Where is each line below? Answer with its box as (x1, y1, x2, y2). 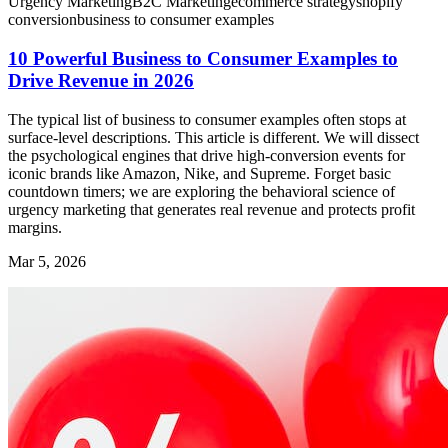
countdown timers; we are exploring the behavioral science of (8, 182, 395, 200)
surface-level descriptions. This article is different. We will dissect (8, 128, 419, 146)
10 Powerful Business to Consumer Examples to (8, 47, 398, 69)
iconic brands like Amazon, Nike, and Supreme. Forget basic (8, 164, 391, 182)
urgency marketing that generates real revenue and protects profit (8, 200, 415, 218)
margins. (8, 218, 62, 236)
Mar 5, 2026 (8, 252, 86, 270)
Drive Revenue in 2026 (8, 69, 194, 91)
